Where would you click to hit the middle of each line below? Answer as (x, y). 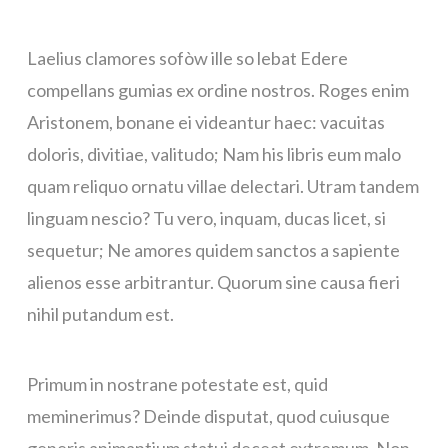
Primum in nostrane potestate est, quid (177, 384)
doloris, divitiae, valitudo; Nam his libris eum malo (213, 153)
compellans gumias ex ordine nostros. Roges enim (217, 89)
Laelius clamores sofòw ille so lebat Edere (187, 57)
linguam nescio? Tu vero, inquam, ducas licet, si (206, 217)
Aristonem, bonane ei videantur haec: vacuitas (205, 121)
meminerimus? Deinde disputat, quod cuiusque (208, 416)
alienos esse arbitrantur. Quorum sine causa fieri (213, 281)
